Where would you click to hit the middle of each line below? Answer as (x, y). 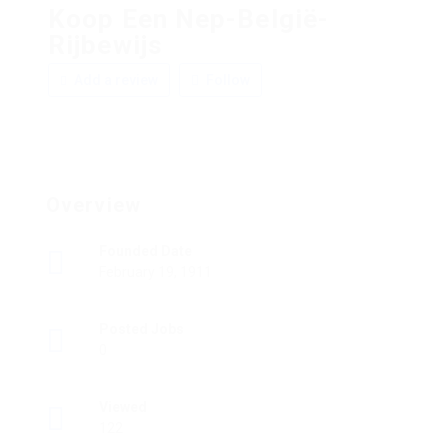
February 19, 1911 (155, 272)
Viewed (123, 407)
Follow (226, 80)
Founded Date (145, 251)
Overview (93, 205)
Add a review (114, 80)
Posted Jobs (141, 329)
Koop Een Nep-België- (189, 19)
